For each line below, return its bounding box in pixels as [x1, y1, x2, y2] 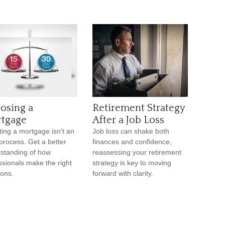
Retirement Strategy [92, 102, 185, 114]
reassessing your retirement [92, 148, 181, 156]
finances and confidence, [92, 138, 172, 146]
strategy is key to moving [92, 159, 171, 167]
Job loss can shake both [92, 127, 169, 135]
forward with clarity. [92, 169, 153, 177]
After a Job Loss [92, 115, 164, 126]
